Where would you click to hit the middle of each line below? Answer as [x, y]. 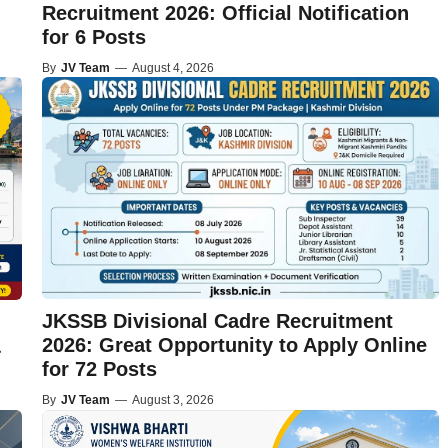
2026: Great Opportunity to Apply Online [234, 344]
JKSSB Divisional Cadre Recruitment [217, 320]
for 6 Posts [93, 36]
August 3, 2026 [172, 399]
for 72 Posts [99, 368]
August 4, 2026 [172, 67]
